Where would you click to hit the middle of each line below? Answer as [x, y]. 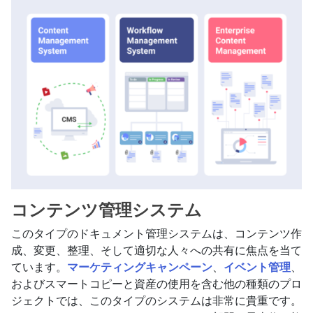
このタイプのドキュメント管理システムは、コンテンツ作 [156, 233]
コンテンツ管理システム [107, 210]
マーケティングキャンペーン [140, 267]
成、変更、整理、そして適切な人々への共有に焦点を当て [156, 250]
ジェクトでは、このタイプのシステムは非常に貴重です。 [156, 300]
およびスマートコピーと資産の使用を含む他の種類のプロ [156, 284]
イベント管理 [257, 267]
